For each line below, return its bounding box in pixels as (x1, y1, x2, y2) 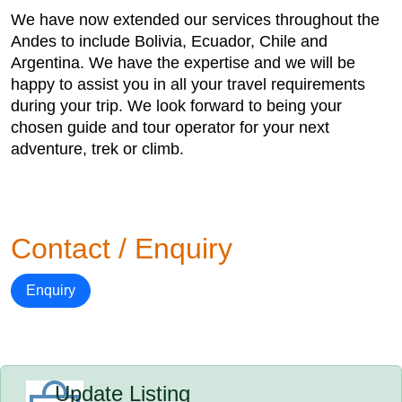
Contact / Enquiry (11, 232, 232, 265)
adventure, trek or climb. (11, 140, 184, 158)
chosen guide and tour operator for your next (11, 118, 329, 136)
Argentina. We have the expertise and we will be (11, 54, 355, 72)
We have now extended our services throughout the (11, 11, 380, 29)
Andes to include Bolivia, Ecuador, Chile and (11, 32, 328, 50)
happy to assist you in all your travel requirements (11, 75, 365, 93)
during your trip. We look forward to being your (11, 97, 342, 115)
